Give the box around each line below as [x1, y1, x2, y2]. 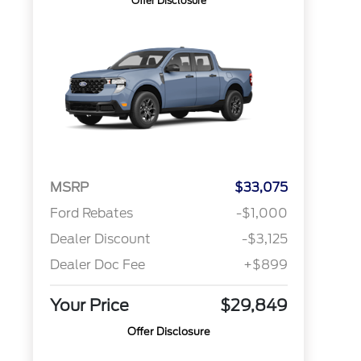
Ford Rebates [49, 205, 133, 222]
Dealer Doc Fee [49, 257, 145, 273]
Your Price [49, 296, 129, 316]
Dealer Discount [49, 231, 151, 247]
